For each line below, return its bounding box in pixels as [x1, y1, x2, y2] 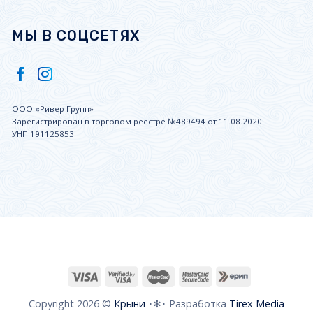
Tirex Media [229, 297, 284, 311]
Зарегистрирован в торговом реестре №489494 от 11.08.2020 [12, 116, 263, 127]
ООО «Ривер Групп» [12, 103, 94, 115]
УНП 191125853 [12, 129, 75, 140]
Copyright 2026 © [29, 297, 114, 311]
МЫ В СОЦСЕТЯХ [12, 27, 140, 45]
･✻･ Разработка [145, 297, 229, 311]
